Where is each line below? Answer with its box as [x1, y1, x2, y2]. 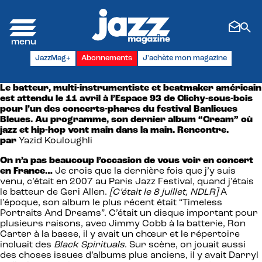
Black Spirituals [54, 240, 125, 250]
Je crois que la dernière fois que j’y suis [53, 166, 236, 176]
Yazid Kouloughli [19, 136, 92, 146]
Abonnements [81, 54, 132, 62]
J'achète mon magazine [143, 54, 227, 62]
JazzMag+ [35, 54, 71, 62]
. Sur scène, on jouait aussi [125, 240, 246, 250]
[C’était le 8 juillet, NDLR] [109, 187, 218, 197]
